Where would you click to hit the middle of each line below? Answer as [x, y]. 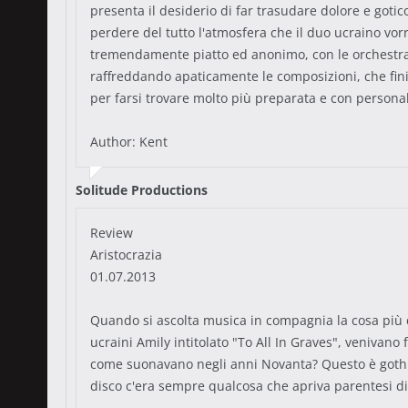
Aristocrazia [126, 255]
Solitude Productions [142, 190]
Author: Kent [129, 142]
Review [112, 233]
